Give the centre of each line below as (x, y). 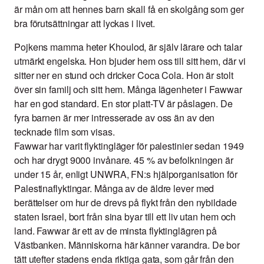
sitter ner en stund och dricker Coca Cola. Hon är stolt (124, 75)
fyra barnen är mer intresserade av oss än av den (115, 118)
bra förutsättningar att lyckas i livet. (85, 24)
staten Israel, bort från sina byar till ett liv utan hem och (125, 217)
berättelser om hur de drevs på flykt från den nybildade (126, 203)
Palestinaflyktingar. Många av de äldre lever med (114, 189)
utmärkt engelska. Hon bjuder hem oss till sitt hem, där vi (130, 61)
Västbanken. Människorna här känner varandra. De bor (127, 245)
